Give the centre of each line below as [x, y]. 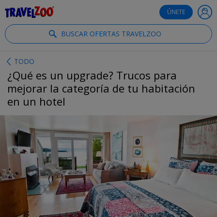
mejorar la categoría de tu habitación [101, 88]
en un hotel [36, 101]
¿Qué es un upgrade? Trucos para [92, 75]
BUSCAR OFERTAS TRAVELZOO [111, 34]
